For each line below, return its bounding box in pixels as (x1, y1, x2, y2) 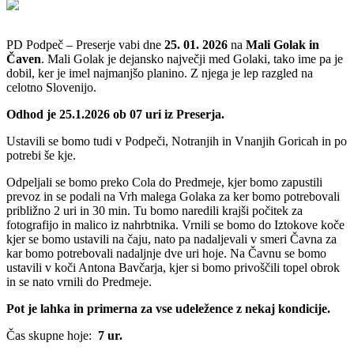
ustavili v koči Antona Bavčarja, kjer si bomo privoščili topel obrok (6, 260, 340, 274)
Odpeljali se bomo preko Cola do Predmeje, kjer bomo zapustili (6, 175, 322, 189)
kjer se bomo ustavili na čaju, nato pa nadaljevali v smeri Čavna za (6, 232, 337, 246)
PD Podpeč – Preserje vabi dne (6, 37, 164, 51)
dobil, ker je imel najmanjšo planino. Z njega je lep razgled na (6, 66, 313, 80)
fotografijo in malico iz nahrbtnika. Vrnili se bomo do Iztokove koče (6, 217, 345, 232)
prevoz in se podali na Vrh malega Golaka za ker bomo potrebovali (6, 189, 340, 203)
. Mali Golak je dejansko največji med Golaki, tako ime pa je (41, 51, 343, 66)
